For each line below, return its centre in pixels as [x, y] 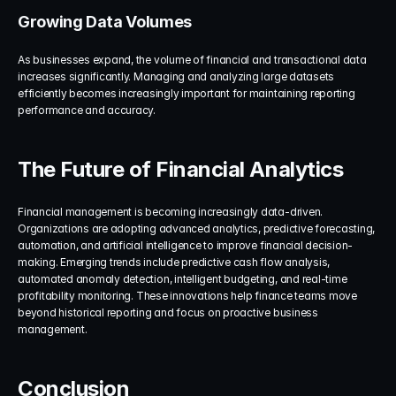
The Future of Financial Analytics [181, 169]
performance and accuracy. [87, 110]
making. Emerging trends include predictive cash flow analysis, [174, 262]
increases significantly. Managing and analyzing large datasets [176, 76]
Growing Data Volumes [105, 22]
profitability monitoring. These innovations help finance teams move [187, 296]
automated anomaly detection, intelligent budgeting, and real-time [183, 279]
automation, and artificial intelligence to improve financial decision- [186, 245]
